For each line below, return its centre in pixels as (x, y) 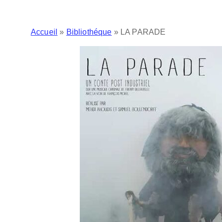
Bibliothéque (89, 32)
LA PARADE (143, 32)
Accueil (44, 32)
